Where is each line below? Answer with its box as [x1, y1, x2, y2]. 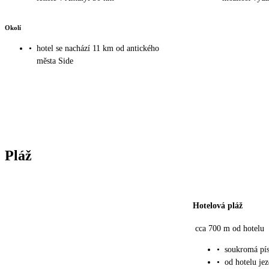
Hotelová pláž [193, 201, 243, 211]
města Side [37, 56, 73, 66]
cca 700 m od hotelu [195, 224, 264, 234]
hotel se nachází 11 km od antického [37, 44, 159, 53]
